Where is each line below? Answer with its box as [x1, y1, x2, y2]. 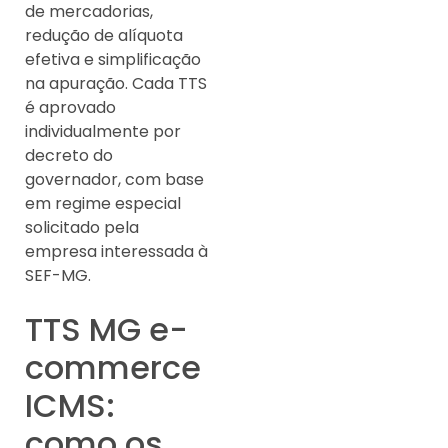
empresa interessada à [25, 239, 208, 263]
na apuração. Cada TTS [25, 71, 207, 95]
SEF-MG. [25, 263, 91, 287]
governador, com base [25, 167, 204, 191]
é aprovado [25, 95, 116, 119]
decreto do [25, 143, 113, 167]
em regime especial [25, 191, 181, 215]
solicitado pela [25, 215, 139, 239]
